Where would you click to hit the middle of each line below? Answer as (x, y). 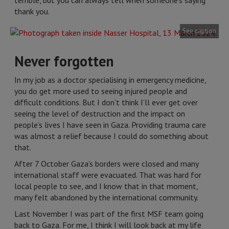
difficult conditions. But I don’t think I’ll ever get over (106, 102)
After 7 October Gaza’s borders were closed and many (106, 164)
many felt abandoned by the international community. (106, 197)
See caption (199, 31)
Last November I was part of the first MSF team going (109, 214)
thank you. (32, 11)
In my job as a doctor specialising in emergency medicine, (110, 80)
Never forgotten (64, 61)
